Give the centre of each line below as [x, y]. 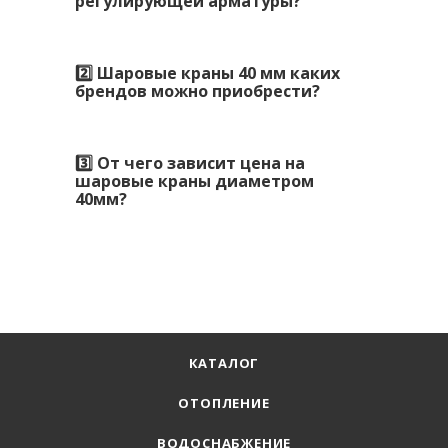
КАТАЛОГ [224, 363]
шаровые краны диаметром [194, 180]
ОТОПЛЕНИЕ [224, 403]
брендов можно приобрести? [197, 90]
